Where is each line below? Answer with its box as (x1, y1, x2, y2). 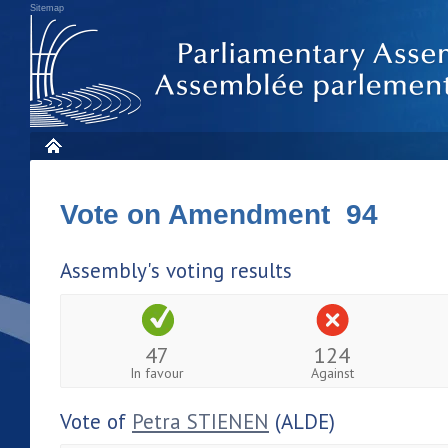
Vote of (60, 407, 132, 435)
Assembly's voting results (60, 257, 292, 284)
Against (310, 363, 354, 382)
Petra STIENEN (132, 407, 269, 435)
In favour (130, 363, 185, 382)
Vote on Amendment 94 (60, 199, 378, 230)
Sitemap (30, 3, 64, 13)
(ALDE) (269, 407, 335, 435)
